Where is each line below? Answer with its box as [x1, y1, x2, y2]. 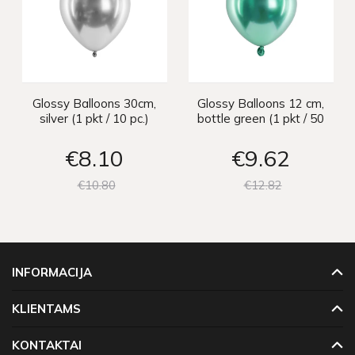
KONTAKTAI [12, 338, 82, 353]
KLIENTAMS [12, 301, 81, 317]
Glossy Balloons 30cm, [32, 96, 156, 112]
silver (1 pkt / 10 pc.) [40, 111, 149, 127]
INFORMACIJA [12, 265, 92, 281]
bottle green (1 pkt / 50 [197, 111, 324, 127]
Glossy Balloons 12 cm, [197, 96, 324, 112]
